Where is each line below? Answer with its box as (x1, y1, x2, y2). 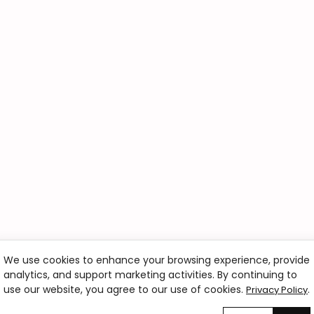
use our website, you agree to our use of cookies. (4, 282, 246, 296)
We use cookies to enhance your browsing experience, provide (4, 253, 310, 267)
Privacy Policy (246, 283, 308, 296)
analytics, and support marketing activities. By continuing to (4, 268, 297, 282)
